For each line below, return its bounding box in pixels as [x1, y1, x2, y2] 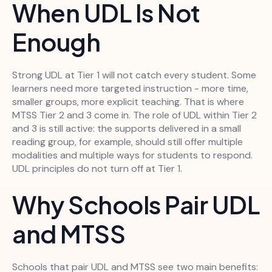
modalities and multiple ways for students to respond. [12, 149, 253, 162]
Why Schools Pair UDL [12, 189, 259, 220]
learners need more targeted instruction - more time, [12, 82, 248, 95]
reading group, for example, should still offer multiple [12, 135, 243, 149]
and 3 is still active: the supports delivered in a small [12, 122, 241, 135]
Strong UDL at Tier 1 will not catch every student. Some [12, 69, 256, 82]
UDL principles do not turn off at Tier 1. [12, 162, 182, 175]
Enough [12, 26, 100, 58]
